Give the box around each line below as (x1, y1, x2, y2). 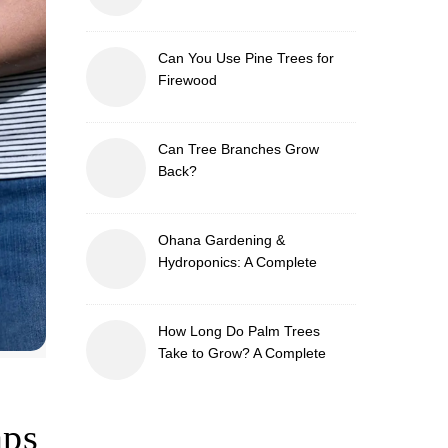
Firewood (158, 72, 217, 88)
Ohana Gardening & (158, 232, 285, 248)
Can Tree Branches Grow (158, 141, 319, 157)
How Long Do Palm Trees (158, 323, 320, 339)
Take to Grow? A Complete (158, 345, 326, 361)
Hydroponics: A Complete (158, 254, 317, 270)
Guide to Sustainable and (158, 276, 318, 292)
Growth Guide (158, 367, 246, 383)
